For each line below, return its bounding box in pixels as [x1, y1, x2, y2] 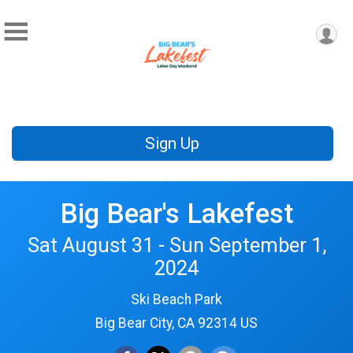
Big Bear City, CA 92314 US [95, 314, 258, 331]
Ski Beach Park [131, 291, 222, 307]
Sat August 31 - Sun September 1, [27, 232, 326, 257]
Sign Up [145, 134, 200, 154]
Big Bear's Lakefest [59, 196, 294, 230]
